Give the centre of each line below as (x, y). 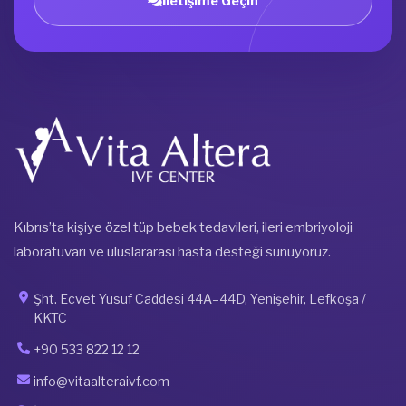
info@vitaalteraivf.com (101, 382)
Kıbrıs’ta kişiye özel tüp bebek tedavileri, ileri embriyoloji (183, 228)
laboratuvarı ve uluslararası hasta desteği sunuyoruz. (172, 252)
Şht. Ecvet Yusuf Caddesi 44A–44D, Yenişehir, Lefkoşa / (200, 299)
